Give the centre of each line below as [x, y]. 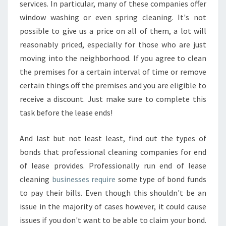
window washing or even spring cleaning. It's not [113, 17]
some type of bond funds [161, 179]
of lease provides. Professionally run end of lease [113, 165]
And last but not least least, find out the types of [113, 138]
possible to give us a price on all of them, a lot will [113, 31]
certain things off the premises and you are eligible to [113, 85]
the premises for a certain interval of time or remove [113, 72]
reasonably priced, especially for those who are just [113, 44]
